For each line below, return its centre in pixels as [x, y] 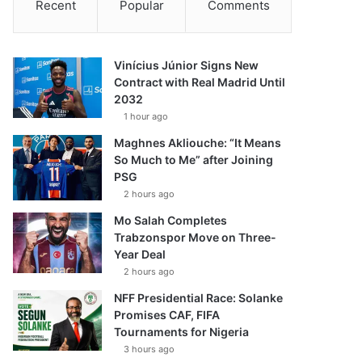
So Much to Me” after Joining [194, 160]
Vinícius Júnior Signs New [187, 65]
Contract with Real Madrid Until [200, 82]
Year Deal [140, 254]
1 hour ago [146, 116]
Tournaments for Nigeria [182, 332]
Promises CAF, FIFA [167, 315]
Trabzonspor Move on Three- [196, 237]
